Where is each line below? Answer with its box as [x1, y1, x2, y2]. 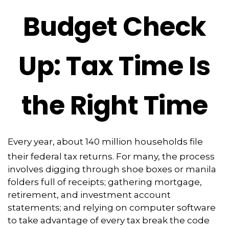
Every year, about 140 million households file [8, 136, 203, 147]
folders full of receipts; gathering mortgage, [8, 176, 202, 187]
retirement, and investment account [8, 189, 171, 200]
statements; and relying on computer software [8, 202, 216, 213]
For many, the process [116, 151, 215, 162]
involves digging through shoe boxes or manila [8, 164, 216, 174]
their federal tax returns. [8, 151, 114, 162]
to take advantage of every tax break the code [8, 215, 210, 225]
